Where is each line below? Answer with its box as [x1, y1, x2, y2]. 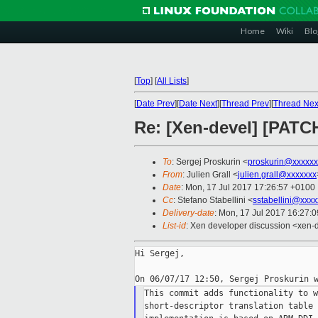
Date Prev [136, 99, 175, 109]
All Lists [157, 76, 187, 86]
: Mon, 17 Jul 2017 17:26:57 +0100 [181, 182, 315, 193]
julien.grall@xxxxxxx [238, 170, 317, 180]
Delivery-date [163, 208, 214, 219]
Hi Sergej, [135, 248, 185, 259]
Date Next [179, 99, 217, 109]
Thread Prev [221, 99, 269, 109]
